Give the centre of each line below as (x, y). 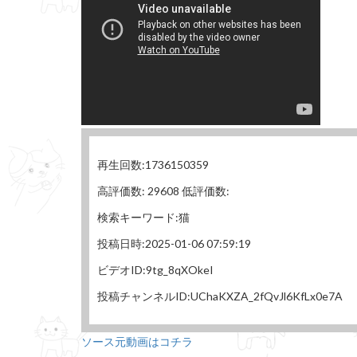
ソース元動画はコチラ (137, 341)
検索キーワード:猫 (143, 217)
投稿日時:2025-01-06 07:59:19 (174, 243)
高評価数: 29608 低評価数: (163, 191)
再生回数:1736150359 (153, 165)
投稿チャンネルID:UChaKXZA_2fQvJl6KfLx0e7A (220, 296)
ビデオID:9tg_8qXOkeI (155, 270)
